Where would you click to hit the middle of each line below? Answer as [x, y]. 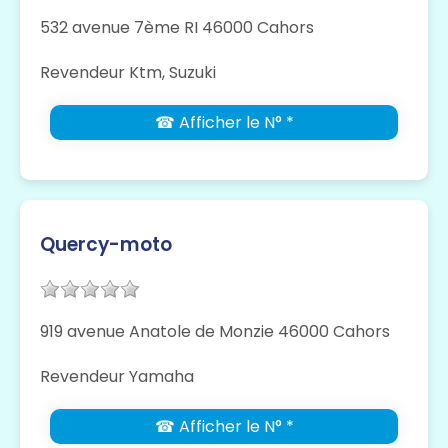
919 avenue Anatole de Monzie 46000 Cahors [215, 332]
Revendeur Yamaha [117, 377]
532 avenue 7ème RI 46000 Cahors [177, 28]
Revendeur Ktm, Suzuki [128, 73]
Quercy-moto [106, 245]
